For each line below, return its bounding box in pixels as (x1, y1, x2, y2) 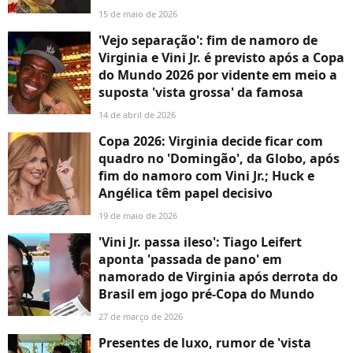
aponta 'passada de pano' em (98, 251, 282, 269)
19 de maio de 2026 (98, 210, 177, 222)
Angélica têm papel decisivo (98, 184, 273, 203)
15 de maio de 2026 (98, 8, 177, 20)
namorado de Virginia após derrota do (98, 268, 338, 286)
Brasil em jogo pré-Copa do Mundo (98, 285, 314, 303)
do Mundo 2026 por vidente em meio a (98, 66, 337, 84)
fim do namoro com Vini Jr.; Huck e (98, 167, 314, 185)
